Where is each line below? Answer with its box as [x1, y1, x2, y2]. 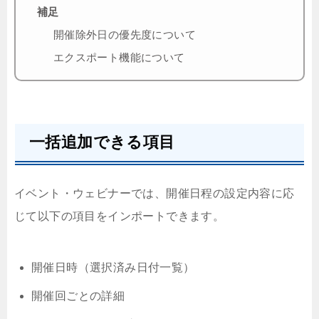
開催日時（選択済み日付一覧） [31, 261, 195, 274]
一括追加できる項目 [29, 133, 175, 152]
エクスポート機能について [53, 51, 185, 63]
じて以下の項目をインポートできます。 [14, 210, 225, 223]
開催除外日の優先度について [53, 28, 196, 41]
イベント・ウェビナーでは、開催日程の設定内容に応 [14, 187, 295, 200]
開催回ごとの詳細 [31, 290, 125, 303]
